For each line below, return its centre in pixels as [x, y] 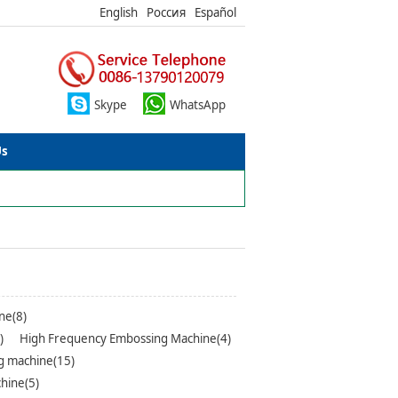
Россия [166, 12]
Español [215, 12]
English [119, 12]
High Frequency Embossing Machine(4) [125, 339]
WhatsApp [198, 105]
